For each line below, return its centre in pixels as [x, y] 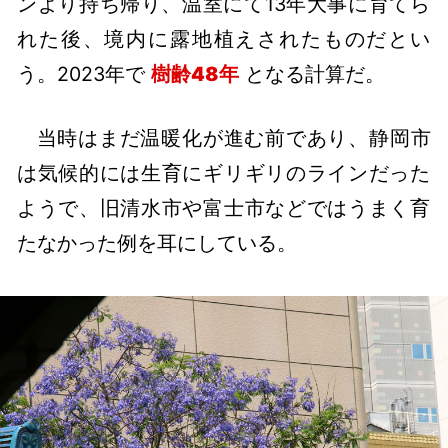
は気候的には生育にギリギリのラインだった [224, 172]
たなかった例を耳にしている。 [157, 242]
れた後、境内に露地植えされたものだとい [224, 38]
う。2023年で [84, 73]
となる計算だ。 [312, 73]
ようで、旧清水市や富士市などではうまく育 [224, 207]
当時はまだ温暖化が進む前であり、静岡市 [233, 137]
